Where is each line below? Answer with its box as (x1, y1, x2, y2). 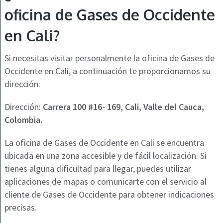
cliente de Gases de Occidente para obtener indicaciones (4, 189, 214, 201)
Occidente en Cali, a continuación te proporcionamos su (4, 65, 211, 77)
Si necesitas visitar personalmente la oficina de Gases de (4, 52, 215, 64)
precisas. (4, 202, 37, 214)
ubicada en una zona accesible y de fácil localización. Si (4, 150, 207, 162)
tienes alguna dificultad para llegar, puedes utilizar (4, 163, 191, 175)
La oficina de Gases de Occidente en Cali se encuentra (4, 137, 204, 149)
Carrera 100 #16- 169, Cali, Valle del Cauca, (42, 101, 204, 113)
